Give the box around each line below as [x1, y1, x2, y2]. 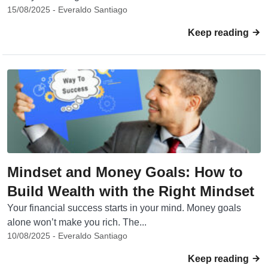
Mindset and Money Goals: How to [7, 164, 243, 180]
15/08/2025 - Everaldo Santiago [7, 5, 127, 14]
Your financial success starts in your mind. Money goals [7, 203, 241, 213]
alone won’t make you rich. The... [7, 217, 147, 227]
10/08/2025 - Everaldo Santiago [7, 231, 127, 240]
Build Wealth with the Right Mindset [7, 183, 254, 199]
